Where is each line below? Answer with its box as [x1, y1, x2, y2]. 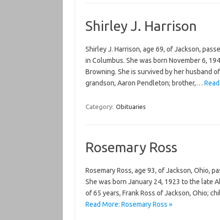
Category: [85, 103, 115, 110]
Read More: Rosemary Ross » [85, 200, 172, 208]
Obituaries [115, 103, 146, 110]
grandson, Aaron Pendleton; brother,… [85, 79, 204, 87]
